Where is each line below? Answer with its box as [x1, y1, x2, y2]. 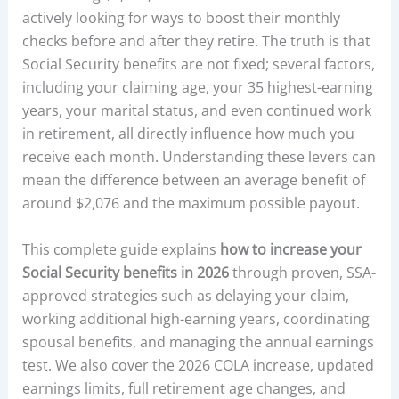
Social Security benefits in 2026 [21, 262, 229, 282]
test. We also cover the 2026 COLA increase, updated [21, 354, 374, 375]
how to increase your [219, 239, 362, 259]
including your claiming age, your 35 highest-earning [21, 77, 373, 97]
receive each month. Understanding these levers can [21, 147, 376, 167]
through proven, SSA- [228, 262, 376, 282]
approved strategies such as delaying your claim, [21, 285, 349, 305]
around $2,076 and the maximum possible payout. [21, 193, 360, 213]
